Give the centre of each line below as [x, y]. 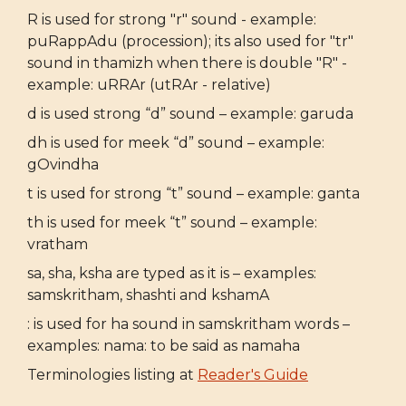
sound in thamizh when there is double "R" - [187, 63]
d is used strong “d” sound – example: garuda [190, 113]
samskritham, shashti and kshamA [148, 295]
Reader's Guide [253, 374]
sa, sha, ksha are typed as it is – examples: [172, 273]
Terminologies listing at [112, 374]
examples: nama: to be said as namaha [164, 345]
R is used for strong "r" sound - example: [172, 19]
